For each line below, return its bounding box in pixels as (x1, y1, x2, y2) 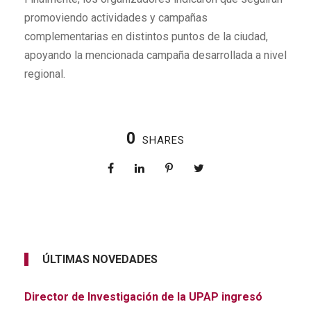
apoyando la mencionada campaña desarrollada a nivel (24, 49, 287, 62)
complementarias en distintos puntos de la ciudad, (24, 30, 268, 43)
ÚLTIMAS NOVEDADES (42, 253, 158, 266)
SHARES (142, 134, 185, 146)
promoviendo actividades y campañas (24, 11, 208, 24)
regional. (24, 67, 65, 81)
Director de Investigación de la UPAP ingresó (24, 290, 262, 303)
